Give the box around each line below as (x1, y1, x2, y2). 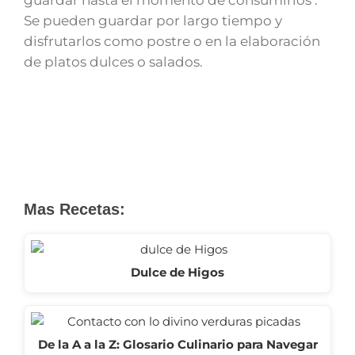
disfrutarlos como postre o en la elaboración (24, 32, 320, 49)
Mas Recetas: (24, 200, 125, 218)
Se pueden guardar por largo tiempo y (24, 12, 282, 29)
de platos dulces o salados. (24, 53, 203, 70)
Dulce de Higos (131, 264, 224, 280)
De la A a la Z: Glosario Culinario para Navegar (37, 337, 318, 353)
